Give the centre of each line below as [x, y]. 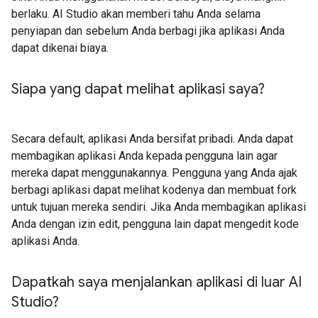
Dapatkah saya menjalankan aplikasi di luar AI [157, 282]
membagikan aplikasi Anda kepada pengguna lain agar [144, 156]
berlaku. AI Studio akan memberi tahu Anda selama [136, 14]
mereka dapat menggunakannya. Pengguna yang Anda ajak [154, 173]
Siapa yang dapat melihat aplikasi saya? [138, 89]
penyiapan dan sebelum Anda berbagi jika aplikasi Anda [148, 31]
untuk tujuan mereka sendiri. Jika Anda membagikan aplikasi [159, 207]
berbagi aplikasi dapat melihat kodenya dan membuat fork [154, 190]
